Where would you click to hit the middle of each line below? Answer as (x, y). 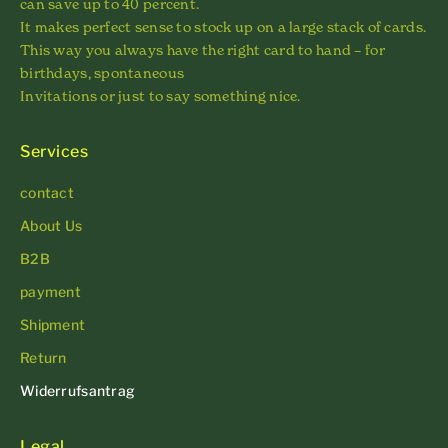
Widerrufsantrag (78, 390)
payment (50, 291)
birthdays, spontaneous (102, 72)
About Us (51, 225)
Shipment (53, 324)
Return (43, 357)
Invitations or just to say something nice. (160, 95)
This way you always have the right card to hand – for (202, 49)
